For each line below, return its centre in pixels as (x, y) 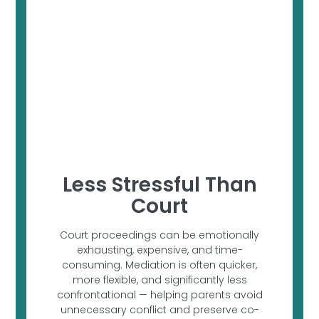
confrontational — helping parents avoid (159, 295)
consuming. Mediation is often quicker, (159, 265)
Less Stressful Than (159, 185)
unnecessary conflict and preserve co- (159, 310)
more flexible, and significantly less (159, 280)
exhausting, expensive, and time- (159, 250)
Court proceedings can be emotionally (159, 235)
